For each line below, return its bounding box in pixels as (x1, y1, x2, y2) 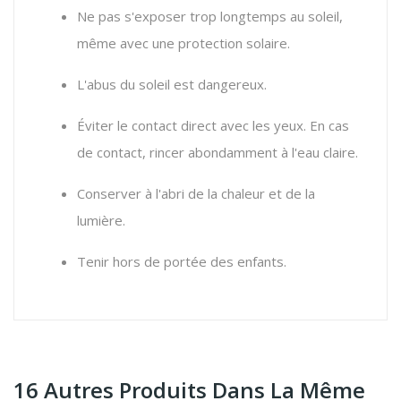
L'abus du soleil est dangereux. (77, 74, 267, 93)
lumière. (77, 210, 125, 229)
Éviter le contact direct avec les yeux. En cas (77, 115, 349, 134)
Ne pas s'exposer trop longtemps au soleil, (77, 6, 343, 25)
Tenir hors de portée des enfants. (77, 252, 286, 270)
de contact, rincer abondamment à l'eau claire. (77, 142, 358, 161)
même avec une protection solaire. (77, 33, 290, 52)
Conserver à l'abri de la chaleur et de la (77, 183, 315, 202)
